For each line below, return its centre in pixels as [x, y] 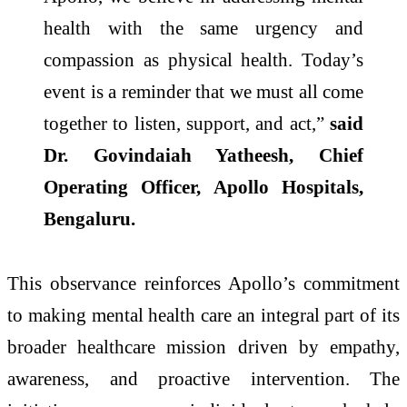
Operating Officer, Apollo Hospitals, [203, 186]
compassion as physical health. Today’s [203, 59]
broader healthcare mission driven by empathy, [203, 347]
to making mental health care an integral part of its [203, 315]
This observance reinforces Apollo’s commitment [203, 283]
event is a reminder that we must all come [203, 91]
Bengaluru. [89, 218]
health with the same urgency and [203, 27]
